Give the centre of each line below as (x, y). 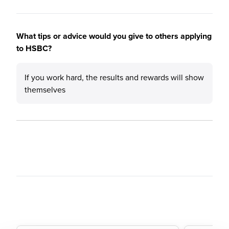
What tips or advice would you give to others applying (114, 36)
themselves (45, 89)
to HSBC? (34, 48)
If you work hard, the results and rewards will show (114, 77)
